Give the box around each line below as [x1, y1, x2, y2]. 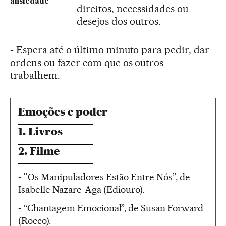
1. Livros [18, 125, 63, 138]
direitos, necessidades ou [77, 2, 188, 15]
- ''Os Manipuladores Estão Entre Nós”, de [18, 171, 190, 183]
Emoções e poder [18, 105, 108, 118]
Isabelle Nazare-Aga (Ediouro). [18, 183, 144, 195]
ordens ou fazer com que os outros [10, 56, 164, 69]
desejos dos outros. [77, 15, 161, 27]
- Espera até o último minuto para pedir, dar [10, 43, 210, 56]
